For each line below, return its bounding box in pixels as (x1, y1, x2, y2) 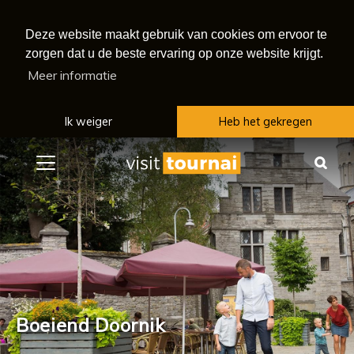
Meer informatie (28, 67, 118, 84)
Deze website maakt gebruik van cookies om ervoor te (25, 28, 327, 41)
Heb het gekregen (219, 115, 312, 130)
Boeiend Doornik (16, 312, 166, 337)
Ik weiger (65, 115, 112, 130)
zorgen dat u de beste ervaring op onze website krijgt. (25, 47, 323, 60)
